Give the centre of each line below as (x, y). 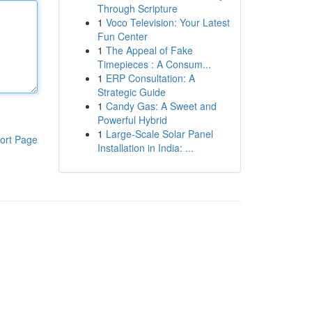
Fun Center (122, 36)
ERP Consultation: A (150, 78)
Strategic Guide (131, 92)
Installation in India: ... (145, 148)
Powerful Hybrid (132, 120)
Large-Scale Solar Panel (159, 134)
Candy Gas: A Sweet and (161, 106)
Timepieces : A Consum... (154, 64)
